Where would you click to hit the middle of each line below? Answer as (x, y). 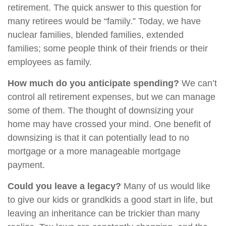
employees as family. (50, 62)
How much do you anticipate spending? (93, 83)
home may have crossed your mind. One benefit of (109, 124)
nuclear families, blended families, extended (96, 35)
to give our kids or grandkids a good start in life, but (110, 200)
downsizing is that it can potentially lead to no (98, 138)
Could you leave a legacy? (64, 186)
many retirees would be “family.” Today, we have (104, 21)
